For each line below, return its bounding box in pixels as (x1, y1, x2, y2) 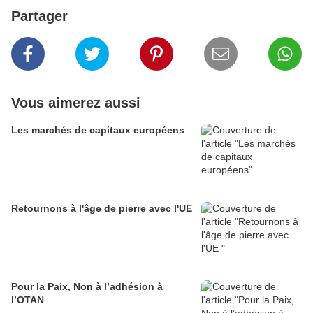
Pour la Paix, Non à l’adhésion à (11, 280, 163, 292)
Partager (11, 8, 68, 24)
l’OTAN (11, 293, 44, 305)
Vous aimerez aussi (11, 94, 140, 110)
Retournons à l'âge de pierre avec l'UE (11, 202, 192, 214)
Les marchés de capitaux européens (89, 124, 184, 136)
